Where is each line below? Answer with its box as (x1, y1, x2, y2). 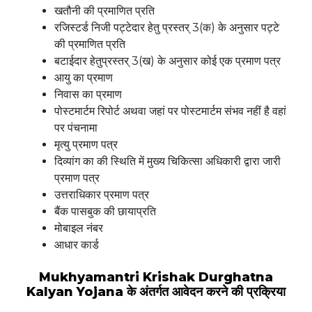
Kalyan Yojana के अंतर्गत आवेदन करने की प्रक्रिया (26, 284, 286, 300)
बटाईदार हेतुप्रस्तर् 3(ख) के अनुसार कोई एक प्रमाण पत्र (54, 54, 281, 68)
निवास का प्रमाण (54, 88, 122, 102)
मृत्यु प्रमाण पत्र (54, 138, 118, 152)
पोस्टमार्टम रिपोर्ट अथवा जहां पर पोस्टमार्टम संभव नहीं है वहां (54, 104, 286, 118)
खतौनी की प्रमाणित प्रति (54, 4, 155, 18)
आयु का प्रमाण (54, 71, 113, 85)
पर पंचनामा (54, 121, 97, 135)
